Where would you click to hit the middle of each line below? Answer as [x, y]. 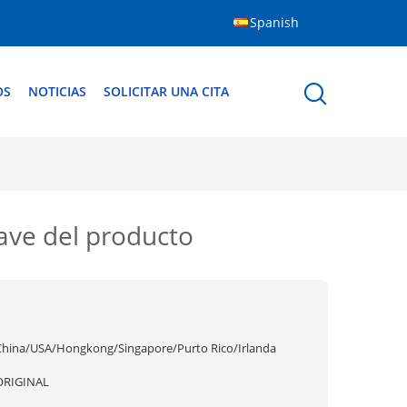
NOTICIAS [57, 91]
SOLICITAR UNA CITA [166, 91]
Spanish [274, 22]
